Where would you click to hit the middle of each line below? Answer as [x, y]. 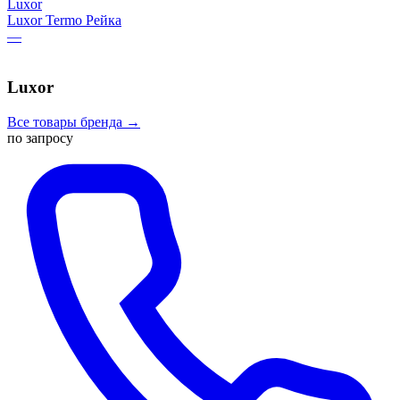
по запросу [40, 137]
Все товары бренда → [74, 121]
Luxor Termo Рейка [64, 21]
